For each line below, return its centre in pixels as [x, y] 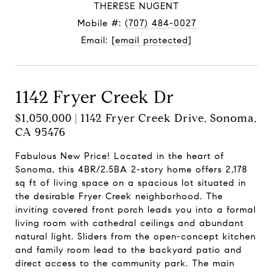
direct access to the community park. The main [125, 263]
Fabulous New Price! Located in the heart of [120, 156]
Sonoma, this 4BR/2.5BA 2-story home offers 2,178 [131, 169]
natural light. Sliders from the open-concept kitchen [136, 236]
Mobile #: [101, 23]
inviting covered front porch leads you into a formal [136, 210]
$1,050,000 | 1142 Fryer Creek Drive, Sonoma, [136, 118]
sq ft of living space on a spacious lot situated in [131, 183]
